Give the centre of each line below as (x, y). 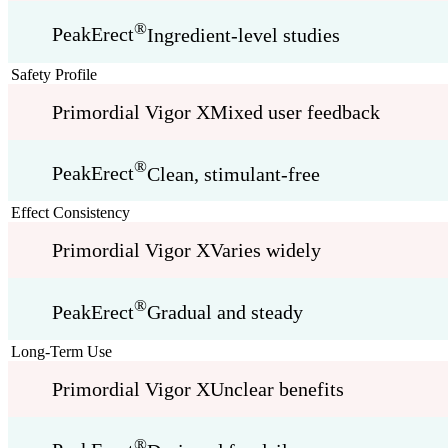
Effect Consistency (70, 213)
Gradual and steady (225, 312)
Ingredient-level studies (243, 34)
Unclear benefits (277, 389)
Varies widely (265, 250)
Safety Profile (54, 74)
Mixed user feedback (295, 111)
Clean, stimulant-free (233, 173)
